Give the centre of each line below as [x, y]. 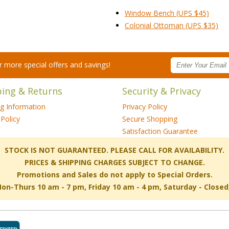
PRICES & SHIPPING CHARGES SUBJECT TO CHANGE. [114, 162]
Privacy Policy [145, 106]
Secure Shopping [150, 119]
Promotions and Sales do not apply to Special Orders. [114, 174]
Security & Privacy [162, 91]
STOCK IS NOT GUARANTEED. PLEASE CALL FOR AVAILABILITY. [114, 150]
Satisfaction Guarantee [160, 131]
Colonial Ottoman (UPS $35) [171, 25]
